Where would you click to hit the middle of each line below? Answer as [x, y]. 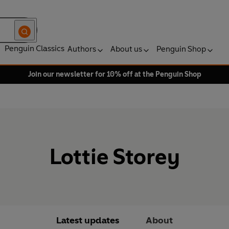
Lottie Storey [114, 157]
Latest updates [88, 221]
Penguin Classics [35, 48]
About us [126, 49]
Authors [82, 49]
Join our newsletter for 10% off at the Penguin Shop [114, 74]
